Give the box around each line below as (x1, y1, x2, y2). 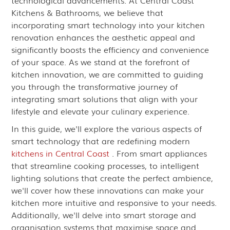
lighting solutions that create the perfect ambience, (11, 171, 214, 184)
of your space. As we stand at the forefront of (11, 55, 190, 68)
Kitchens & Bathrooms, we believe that (11, 6, 164, 18)
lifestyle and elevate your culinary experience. (11, 105, 190, 117)
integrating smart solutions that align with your (11, 92, 198, 105)
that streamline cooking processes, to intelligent (11, 159, 200, 171)
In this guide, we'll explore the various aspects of (11, 122, 202, 135)
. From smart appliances (109, 147, 207, 159)
